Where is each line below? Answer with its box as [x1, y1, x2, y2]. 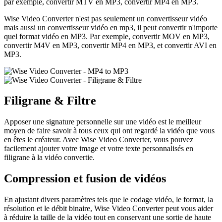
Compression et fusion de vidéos [4, 172, 166, 185]
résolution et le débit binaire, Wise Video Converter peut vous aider [4, 204, 213, 213]
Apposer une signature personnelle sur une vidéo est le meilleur [4, 117, 201, 126]
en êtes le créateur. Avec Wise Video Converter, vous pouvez [4, 135, 193, 144]
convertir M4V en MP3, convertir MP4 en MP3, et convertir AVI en [4, 41, 217, 50]
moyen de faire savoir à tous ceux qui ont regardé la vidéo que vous [4, 126, 215, 135]
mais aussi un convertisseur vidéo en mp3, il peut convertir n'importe [4, 23, 218, 32]
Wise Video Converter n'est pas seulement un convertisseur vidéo [4, 14, 207, 23]
